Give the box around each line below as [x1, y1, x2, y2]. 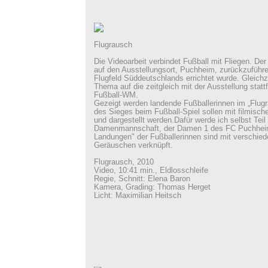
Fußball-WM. [93, 91, 138, 99]
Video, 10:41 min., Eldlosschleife [93, 166, 208, 175]
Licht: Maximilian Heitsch [93, 191, 181, 200]
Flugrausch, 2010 [93, 158, 154, 166]
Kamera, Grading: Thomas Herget [93, 183, 211, 191]
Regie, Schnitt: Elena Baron [93, 175, 190, 183]
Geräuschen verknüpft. [93, 141, 173, 150]
